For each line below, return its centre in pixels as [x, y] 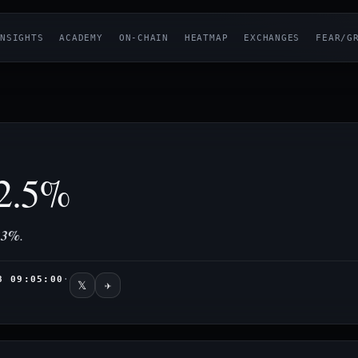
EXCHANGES [272, 38]
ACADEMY [81, 38]
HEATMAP [206, 38]
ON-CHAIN [143, 38]
